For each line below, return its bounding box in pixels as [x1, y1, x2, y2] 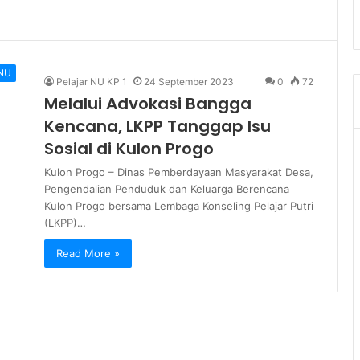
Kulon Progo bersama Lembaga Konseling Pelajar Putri [44, 199, 313, 212]
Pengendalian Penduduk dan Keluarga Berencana [44, 182, 289, 195]
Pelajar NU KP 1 [56, 76, 127, 88]
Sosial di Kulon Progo [44, 137, 214, 160]
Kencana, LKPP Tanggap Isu [44, 115, 271, 137]
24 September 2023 [144, 76, 234, 88]
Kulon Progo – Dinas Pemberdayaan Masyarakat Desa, [44, 166, 313, 178]
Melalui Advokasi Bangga [44, 92, 252, 115]
